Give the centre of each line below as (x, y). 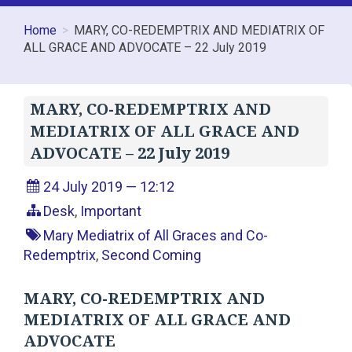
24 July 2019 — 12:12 (109, 187)
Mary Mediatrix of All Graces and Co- (156, 236)
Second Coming (151, 255)
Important (111, 211)
